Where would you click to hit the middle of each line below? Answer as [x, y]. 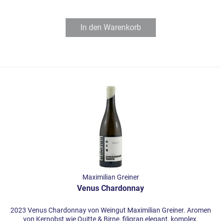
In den [91, 28]
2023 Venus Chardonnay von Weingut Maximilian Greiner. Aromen [110, 210]
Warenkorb [122, 28]
